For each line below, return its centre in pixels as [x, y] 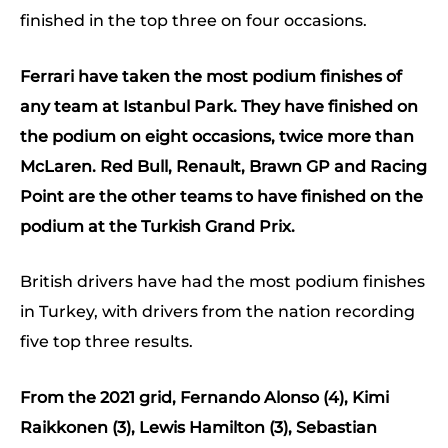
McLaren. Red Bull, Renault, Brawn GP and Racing [223, 166]
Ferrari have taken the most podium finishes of [211, 76]
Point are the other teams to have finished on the [221, 196]
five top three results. [106, 342]
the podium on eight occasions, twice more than [217, 136]
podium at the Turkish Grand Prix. [157, 226]
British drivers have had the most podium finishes [222, 282]
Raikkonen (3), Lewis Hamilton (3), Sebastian [198, 427]
